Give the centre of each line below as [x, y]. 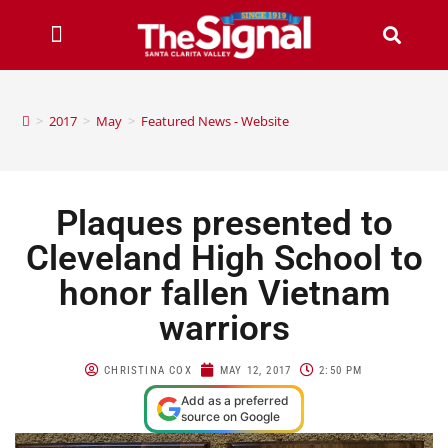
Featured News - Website [215, 120]
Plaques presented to [224, 223]
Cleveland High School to [224, 258]
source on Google [230, 416]
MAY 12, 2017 [255, 370]
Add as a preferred [235, 400]
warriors [224, 328]
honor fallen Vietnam [224, 293]
